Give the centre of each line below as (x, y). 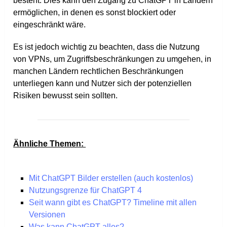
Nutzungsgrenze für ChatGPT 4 (85, 191)
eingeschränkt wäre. (50, 25)
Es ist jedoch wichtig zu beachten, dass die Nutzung (107, 47)
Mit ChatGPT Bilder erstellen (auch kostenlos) (111, 178)
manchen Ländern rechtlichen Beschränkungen (99, 71)
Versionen (47, 215)
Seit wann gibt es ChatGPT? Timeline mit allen (112, 203)
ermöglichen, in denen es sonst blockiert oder (95, 13)
